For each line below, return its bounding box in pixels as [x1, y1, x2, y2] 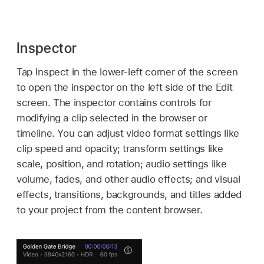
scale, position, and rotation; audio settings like [16, 157, 227, 170]
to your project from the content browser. [16, 203, 203, 216]
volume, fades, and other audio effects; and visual [16, 173, 240, 185]
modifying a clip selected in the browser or [16, 111, 207, 124]
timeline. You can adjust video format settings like [16, 127, 239, 139]
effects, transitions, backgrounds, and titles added [16, 188, 242, 200]
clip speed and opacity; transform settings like [16, 142, 223, 154]
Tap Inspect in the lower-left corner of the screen [16, 65, 238, 78]
